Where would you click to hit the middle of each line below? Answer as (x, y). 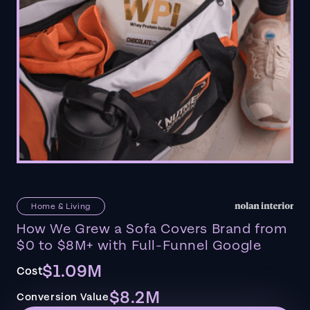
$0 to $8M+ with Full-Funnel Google (139, 246)
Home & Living (61, 206)
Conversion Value (63, 298)
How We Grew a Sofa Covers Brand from (152, 229)
